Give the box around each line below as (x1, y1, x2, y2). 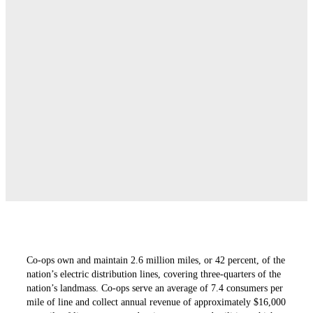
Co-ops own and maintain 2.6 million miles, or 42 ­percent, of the (27, 254, 286, 265)
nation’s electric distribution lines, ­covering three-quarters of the (27, 268, 282, 279)
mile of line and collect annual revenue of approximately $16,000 (27, 296, 286, 307)
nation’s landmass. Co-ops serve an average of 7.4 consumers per (27, 282, 284, 293)
